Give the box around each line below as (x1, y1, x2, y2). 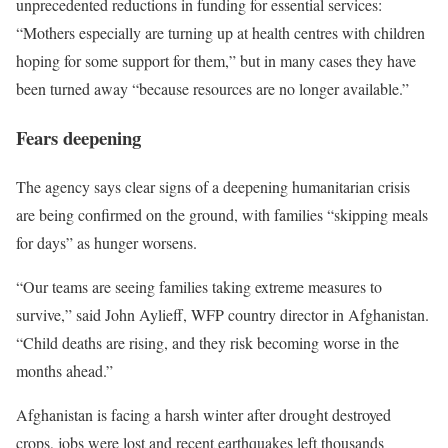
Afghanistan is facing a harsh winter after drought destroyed (16, 403, 391, 425)
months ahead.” (16, 359, 113, 381)
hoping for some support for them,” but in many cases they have (16, 50, 416, 72)
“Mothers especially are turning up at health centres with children (16, 22, 425, 44)
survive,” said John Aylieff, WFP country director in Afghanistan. (16, 303, 429, 325)
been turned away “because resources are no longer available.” (16, 78, 409, 100)
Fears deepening (16, 123, 141, 151)
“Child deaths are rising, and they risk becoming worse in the (16, 331, 399, 353)
